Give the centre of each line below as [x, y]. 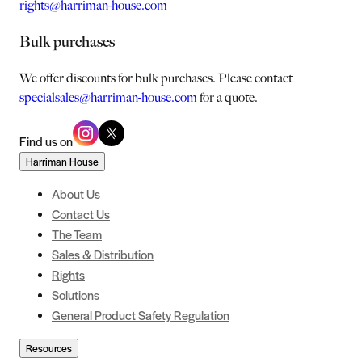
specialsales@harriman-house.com [108, 97]
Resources [49, 348]
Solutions [76, 294]
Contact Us [81, 213]
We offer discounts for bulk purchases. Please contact [156, 78]
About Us [76, 193]
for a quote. [229, 97]
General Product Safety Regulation [141, 314]
